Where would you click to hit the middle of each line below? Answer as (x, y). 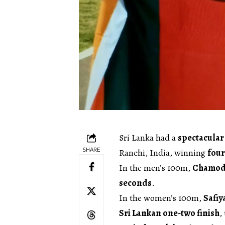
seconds (135, 183)
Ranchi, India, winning (163, 152)
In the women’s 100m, (161, 198)
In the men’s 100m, (156, 167)
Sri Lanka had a (148, 137)
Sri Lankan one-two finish (169, 213)
